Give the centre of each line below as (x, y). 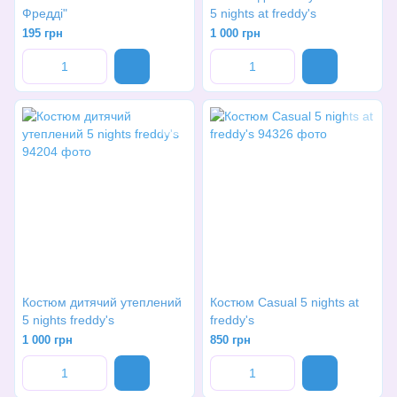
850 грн (230, 340)
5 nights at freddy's (263, 13)
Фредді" (45, 13)
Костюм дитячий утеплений (102, 302)
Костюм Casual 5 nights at (284, 302)
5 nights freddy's (68, 320)
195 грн (43, 33)
